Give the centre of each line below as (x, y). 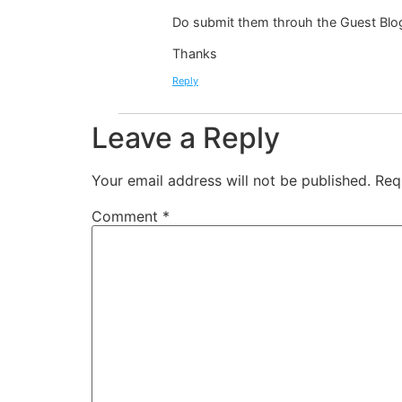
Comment (127, 216)
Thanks (195, 54)
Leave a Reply (186, 137)
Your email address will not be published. (231, 180)
